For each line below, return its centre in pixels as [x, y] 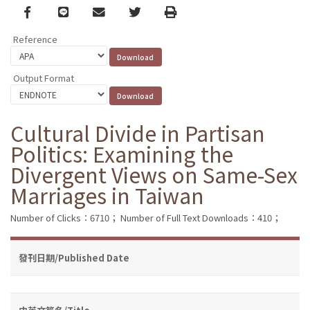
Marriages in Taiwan [107, 195]
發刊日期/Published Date [74, 257]
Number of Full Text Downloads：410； [201, 217]
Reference [35, 39]
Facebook [52, 11]
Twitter [149, 11]
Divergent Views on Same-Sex [154, 174]
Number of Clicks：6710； [64, 217]
